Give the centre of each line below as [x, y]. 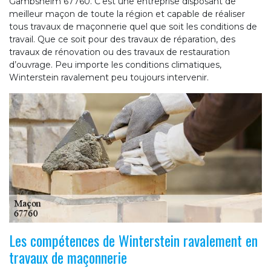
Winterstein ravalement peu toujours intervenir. [109, 78]
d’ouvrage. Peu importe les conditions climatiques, [115, 65]
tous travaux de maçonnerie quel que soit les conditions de [133, 27]
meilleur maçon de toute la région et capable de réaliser [127, 14]
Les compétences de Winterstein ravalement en [133, 240]
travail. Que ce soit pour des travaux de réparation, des [122, 40]
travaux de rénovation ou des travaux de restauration [119, 52]
